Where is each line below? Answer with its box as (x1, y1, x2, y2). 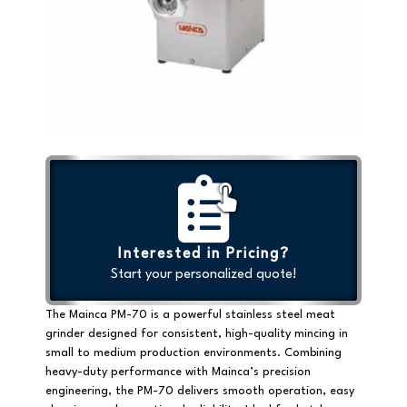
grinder (45, 328, 84, 341)
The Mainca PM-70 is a (45, 309, 174, 322)
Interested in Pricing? (117, 247, 290, 263)
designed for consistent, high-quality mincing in (84, 328, 348, 341)
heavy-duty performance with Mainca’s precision (45, 366, 311, 379)
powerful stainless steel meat (174, 309, 335, 322)
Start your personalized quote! (110, 268, 297, 283)
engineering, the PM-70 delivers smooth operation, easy (45, 385, 354, 398)
